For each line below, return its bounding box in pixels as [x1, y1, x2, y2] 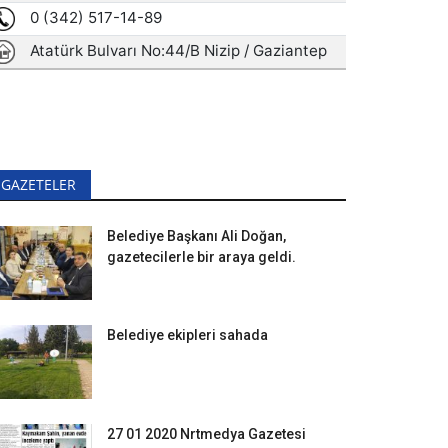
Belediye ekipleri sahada [107, 327, 268, 343]
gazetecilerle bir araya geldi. [107, 249, 296, 265]
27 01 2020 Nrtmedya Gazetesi [107, 426, 306, 442]
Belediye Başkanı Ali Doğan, [107, 228, 286, 244]
